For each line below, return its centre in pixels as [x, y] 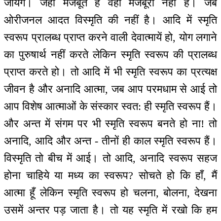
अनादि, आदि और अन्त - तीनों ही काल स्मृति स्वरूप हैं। [110, 141]
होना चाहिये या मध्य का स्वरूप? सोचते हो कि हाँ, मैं [110, 175]
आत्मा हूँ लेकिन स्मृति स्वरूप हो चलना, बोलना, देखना [110, 192]
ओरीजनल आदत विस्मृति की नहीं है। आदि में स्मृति [110, 20]
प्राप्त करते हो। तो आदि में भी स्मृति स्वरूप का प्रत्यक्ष [110, 72]
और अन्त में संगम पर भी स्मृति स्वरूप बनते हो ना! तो [110, 123]
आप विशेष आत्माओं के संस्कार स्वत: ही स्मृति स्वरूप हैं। [110, 106]
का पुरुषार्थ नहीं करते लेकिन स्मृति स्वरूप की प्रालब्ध [110, 54]
